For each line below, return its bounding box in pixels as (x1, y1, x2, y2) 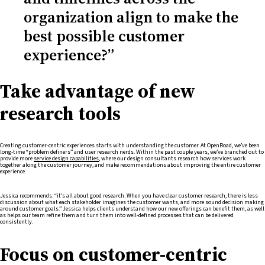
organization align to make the (24, 6, 238, 28)
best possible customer (24, 25, 185, 47)
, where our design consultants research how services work (99, 154, 245, 163)
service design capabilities (34, 154, 99, 163)
